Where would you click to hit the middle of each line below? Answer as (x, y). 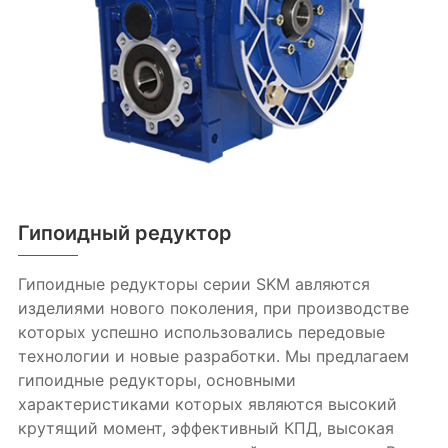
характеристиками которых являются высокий (207, 404)
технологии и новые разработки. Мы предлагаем (213, 356)
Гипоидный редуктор (124, 233)
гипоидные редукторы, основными (156, 380)
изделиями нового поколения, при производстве (213, 308)
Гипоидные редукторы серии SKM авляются (193, 284)
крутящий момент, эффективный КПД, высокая (205, 428)
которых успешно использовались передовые (201, 332)
